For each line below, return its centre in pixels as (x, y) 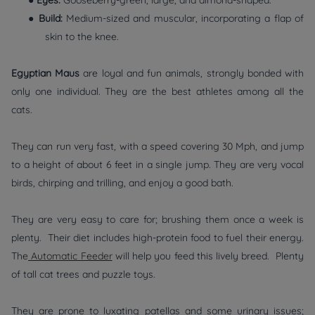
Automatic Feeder (70, 256)
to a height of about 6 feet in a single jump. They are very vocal (157, 165)
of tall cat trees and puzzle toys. (86, 275)
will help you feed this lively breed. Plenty (208, 256)
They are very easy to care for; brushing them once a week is (157, 220)
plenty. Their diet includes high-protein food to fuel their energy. (157, 238)
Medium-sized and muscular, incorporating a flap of (183, 19)
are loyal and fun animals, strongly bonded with (192, 73)
